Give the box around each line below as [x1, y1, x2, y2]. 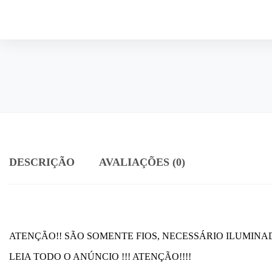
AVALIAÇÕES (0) [99, 155, 185, 168]
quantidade [52, 22, 93, 33]
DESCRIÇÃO [9, 155, 75, 168]
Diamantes [52, 11, 92, 22]
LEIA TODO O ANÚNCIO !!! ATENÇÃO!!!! [9, 251, 191, 262]
